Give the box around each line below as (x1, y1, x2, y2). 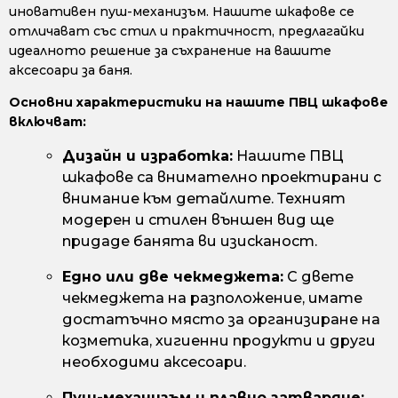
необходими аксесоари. (62, 354, 246, 371)
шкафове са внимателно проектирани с (62, 169, 381, 187)
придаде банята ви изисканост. (62, 233, 317, 251)
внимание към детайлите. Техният (62, 190, 346, 208)
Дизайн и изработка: (62, 147, 233, 165)
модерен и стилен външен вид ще (62, 211, 334, 229)
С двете (283, 268, 354, 286)
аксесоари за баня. (9, 62, 132, 79)
